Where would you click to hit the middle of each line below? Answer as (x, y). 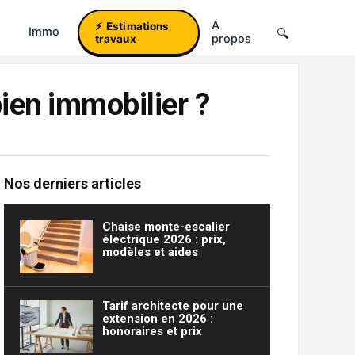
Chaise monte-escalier (166, 227)
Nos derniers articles (73, 183)
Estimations (138, 26)
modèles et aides (150, 252)
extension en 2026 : (157, 319)
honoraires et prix (152, 332)
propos (231, 38)
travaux (115, 38)
